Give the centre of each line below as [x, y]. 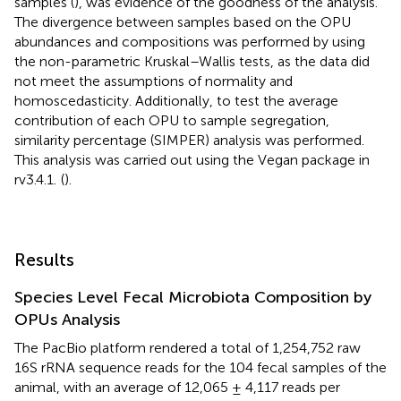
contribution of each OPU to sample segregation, [172, 120]
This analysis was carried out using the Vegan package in [192, 159]
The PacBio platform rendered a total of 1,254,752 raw [188, 347]
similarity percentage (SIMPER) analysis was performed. [189, 140]
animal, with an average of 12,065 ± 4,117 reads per [177, 387]
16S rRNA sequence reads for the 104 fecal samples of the [200, 367]
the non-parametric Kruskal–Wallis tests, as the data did [192, 61]
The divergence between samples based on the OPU [183, 21]
